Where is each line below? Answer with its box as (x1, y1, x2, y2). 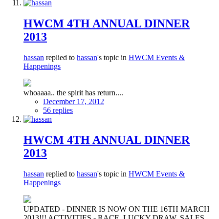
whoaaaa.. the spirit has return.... (23, 88, 123, 97)
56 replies (43, 106, 73, 114)
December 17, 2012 (43, 97, 104, 106)
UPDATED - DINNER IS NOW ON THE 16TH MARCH (23, 204, 210, 213)
